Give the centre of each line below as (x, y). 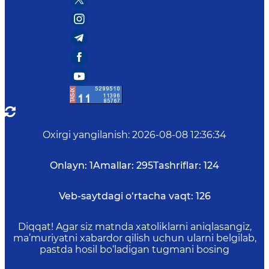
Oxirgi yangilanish (85, 135)
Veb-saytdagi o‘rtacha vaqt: (126, 196)
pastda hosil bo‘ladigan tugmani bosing (134, 249)
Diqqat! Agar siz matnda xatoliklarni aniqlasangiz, (134, 227)
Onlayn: (68, 165)
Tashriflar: (177, 165)
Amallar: (113, 165)
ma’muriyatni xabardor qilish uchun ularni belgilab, (134, 238)
